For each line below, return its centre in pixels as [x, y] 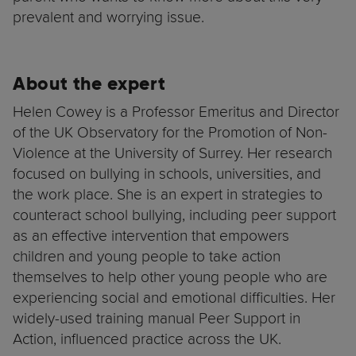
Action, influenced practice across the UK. [147, 339]
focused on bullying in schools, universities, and [167, 174]
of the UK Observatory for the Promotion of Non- [170, 132]
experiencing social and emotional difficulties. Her [174, 298]
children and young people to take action [147, 256]
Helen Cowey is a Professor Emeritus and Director [176, 112]
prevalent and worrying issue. [108, 17]
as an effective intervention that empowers [151, 236]
